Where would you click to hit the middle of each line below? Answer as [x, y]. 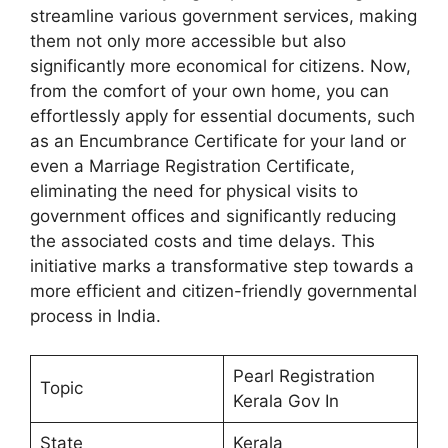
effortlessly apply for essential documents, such [222, 116]
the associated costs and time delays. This [202, 241]
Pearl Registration [303, 375]
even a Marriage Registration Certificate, [192, 166]
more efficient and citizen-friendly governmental [223, 291]
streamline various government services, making [223, 16]
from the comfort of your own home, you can [209, 91]
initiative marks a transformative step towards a [222, 266]
